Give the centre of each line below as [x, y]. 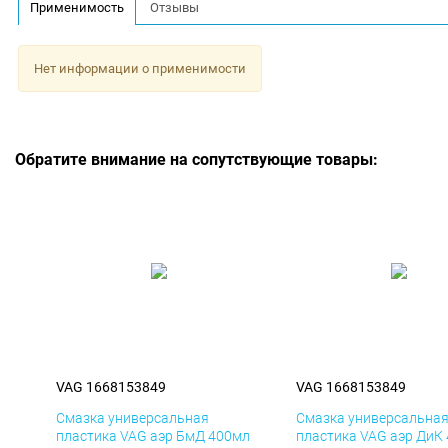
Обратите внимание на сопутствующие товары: [196, 160]
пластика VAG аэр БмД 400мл [153, 436]
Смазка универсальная [132, 418]
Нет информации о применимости [139, 68]
